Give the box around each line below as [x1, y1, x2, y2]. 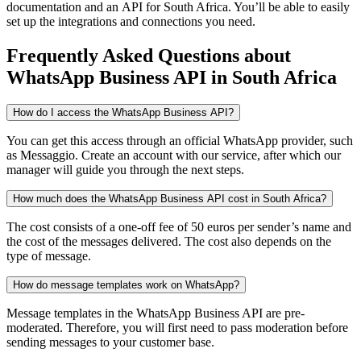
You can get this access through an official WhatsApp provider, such [6, 134, 353, 148]
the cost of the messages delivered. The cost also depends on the [6, 234, 331, 249]
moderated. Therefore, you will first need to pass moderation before [6, 321, 348, 335]
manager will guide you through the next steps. [6, 163, 244, 177]
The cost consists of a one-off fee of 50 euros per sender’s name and [6, 220, 351, 234]
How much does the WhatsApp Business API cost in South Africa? [13, 193, 326, 205]
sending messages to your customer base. [6, 335, 214, 350]
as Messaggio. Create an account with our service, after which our [6, 148, 341, 163]
